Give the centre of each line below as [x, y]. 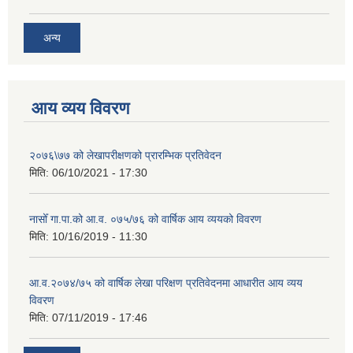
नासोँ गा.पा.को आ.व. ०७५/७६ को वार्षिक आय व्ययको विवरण [145, 219]
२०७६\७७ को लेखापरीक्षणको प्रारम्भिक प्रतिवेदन [125, 155]
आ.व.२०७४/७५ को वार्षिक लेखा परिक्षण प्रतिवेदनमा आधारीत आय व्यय [166, 282]
